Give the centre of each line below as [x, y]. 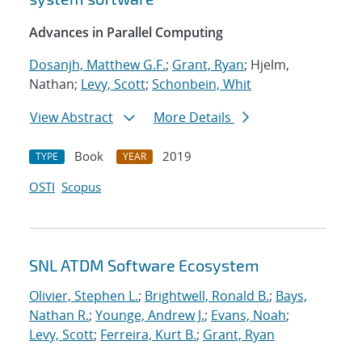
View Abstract [72, 118]
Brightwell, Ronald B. [207, 296]
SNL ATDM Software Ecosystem [144, 265]
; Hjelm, [267, 65]
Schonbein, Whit [202, 84]
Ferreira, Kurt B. [148, 335]
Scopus [81, 187]
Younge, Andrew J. [150, 316]
